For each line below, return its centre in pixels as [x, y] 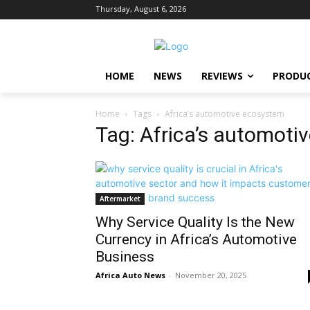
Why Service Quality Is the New [195, 222]
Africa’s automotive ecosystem [225, 113]
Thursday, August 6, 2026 [141, 8]
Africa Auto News [130, 275]
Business [125, 256]
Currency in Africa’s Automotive [196, 239]
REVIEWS [222, 75]
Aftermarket [120, 198]
